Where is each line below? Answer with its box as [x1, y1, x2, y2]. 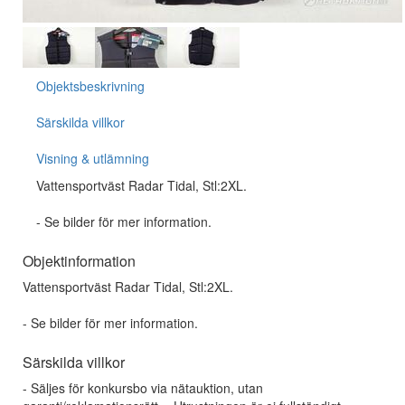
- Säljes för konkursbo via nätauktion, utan [23, 379, 263, 397]
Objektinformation [23, 250, 136, 271]
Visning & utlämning [36, 149, 149, 167]
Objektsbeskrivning [36, 77, 145, 95]
